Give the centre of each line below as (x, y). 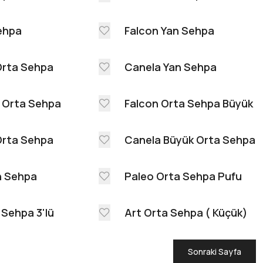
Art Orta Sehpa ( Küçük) (186, 213)
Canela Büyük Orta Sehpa (190, 140)
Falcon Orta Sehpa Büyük (189, 104)
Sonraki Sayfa (214, 252)
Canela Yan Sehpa (171, 67)
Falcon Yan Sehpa (169, 31)
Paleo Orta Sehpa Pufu (183, 176)
